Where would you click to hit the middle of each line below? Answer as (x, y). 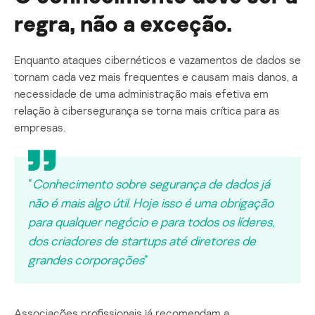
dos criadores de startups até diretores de (142, 240)
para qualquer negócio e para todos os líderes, (151, 221)
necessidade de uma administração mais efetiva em (141, 93)
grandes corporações (86, 259)
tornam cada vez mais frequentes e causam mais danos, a (156, 76)
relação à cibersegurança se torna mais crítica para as (147, 110)
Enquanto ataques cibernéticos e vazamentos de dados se (157, 59)
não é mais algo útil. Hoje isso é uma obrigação (151, 202)
